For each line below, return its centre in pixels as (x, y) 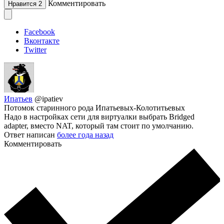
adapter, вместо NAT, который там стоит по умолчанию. (99, 126)
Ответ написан (30, 135)
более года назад (85, 135)
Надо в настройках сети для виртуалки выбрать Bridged (99, 117)
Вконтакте (42, 41)
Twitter (35, 50)
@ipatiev (49, 99)
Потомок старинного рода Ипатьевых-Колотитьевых (94, 108)
